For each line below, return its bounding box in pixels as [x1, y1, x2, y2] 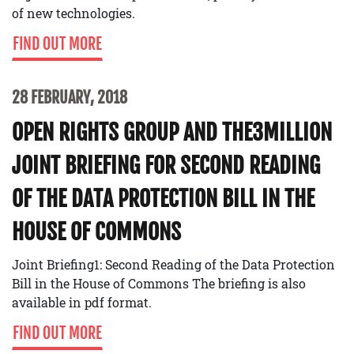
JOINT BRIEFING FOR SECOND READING [12, 151, 320, 179]
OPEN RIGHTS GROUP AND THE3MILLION [12, 118, 332, 146]
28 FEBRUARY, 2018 [12, 87, 127, 107]
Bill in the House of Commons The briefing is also [12, 274, 306, 292]
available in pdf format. [12, 293, 152, 311]
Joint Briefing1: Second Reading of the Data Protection [12, 255, 335, 273]
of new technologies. [12, 4, 135, 21]
